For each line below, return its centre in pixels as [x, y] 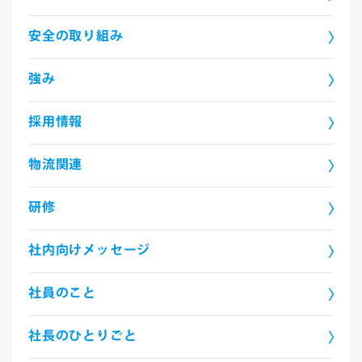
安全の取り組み [76, 36]
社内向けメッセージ [89, 251]
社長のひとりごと [82, 337]
